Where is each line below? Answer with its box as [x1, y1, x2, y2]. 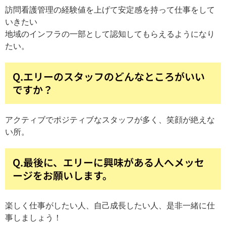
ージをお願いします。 [13, 167, 112, 183]
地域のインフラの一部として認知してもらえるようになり [5, 29, 215, 38]
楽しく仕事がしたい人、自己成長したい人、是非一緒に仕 [5, 201, 215, 210]
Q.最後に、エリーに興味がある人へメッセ [13, 154, 204, 169]
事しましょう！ [5, 213, 62, 222]
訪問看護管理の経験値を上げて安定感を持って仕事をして [5, 5, 215, 14]
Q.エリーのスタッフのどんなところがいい [13, 69, 205, 84]
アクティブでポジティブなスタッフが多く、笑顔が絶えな [5, 115, 215, 124]
